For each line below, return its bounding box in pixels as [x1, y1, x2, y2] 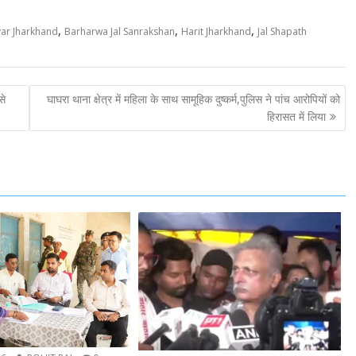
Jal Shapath [257, 24, 307, 38]
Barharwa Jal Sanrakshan [64, 24, 175, 38]
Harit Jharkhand [181, 24, 251, 38]
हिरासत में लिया [266, 109, 326, 125]
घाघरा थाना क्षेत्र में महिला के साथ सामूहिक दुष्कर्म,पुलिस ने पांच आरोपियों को [46, 91, 340, 107]
